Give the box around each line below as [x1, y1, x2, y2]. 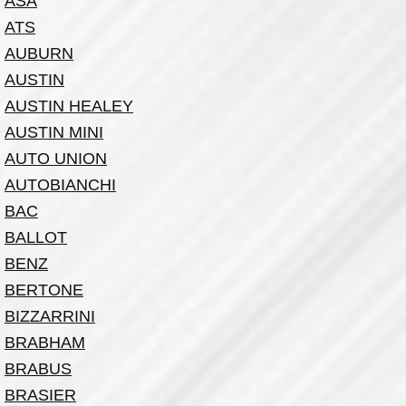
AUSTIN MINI [5, 123, 103, 141]
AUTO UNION [5, 150, 107, 168]
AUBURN [5, 44, 73, 63]
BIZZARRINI [5, 307, 95, 325]
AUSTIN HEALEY [5, 97, 133, 115]
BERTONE [5, 281, 83, 299]
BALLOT [5, 228, 67, 246]
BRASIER [5, 386, 76, 404]
